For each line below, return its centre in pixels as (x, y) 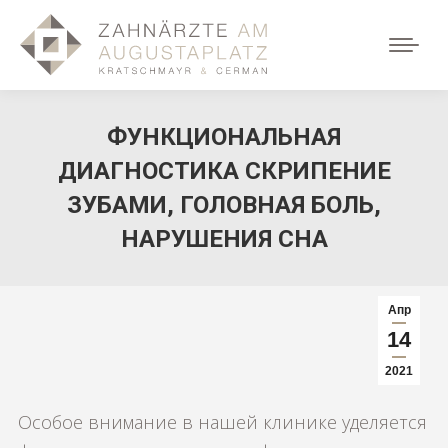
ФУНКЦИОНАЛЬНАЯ (224, 137)
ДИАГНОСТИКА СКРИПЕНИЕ (224, 171)
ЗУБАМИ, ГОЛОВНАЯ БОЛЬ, (224, 205)
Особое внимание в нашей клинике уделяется (222, 422)
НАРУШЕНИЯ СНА (224, 239)
